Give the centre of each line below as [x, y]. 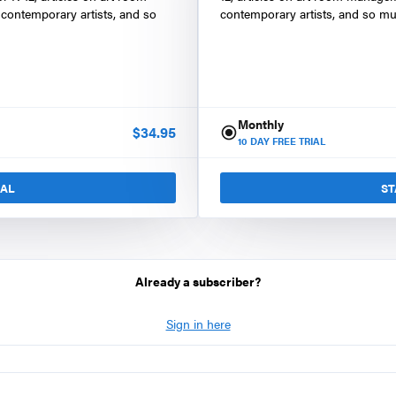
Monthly [261, 124]
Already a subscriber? [198, 281]
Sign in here [198, 324]
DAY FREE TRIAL [286, 141]
